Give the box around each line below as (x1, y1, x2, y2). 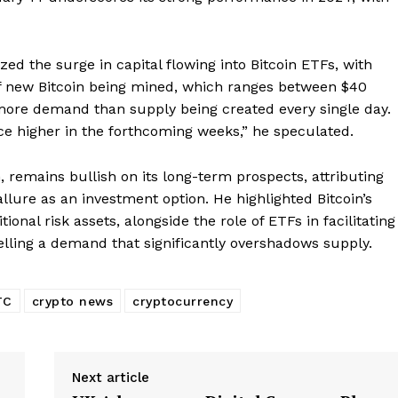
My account (169, 20, 243, 36)
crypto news (31, 294, 113, 309)
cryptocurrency (132, 294, 233, 309)
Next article (71, 370, 149, 386)
